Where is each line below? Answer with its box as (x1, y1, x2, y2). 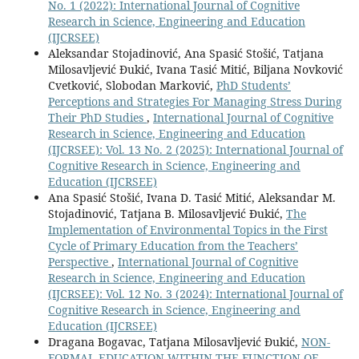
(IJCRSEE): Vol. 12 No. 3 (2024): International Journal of (47, 285, 343, 301)
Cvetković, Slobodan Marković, (47, 77, 216, 93)
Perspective (47, 253, 111, 269)
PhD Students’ (216, 77, 291, 93)
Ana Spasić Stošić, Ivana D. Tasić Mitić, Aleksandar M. (47, 189, 336, 205)
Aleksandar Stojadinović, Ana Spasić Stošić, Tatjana (47, 45, 324, 61)
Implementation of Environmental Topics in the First (47, 221, 328, 237)
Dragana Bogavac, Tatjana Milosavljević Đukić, (47, 333, 301, 349)
